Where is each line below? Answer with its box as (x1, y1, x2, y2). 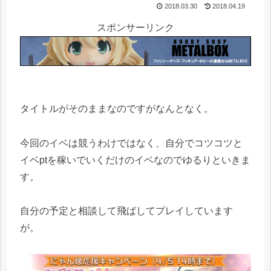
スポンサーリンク (97, 22, 174, 33)
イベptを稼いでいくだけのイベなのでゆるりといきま (20, 154, 250, 165)
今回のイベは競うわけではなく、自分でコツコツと (20, 137, 243, 148)
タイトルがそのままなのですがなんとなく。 (20, 103, 214, 114)
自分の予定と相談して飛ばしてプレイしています (20, 206, 233, 217)
